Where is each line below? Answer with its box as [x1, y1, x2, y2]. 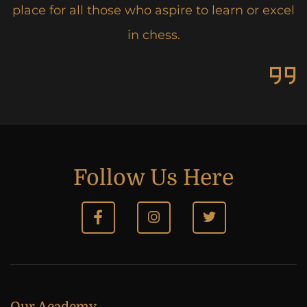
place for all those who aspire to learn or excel [12, 3, 295, 19]
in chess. [127, 27, 180, 43]
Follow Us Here [73, 165, 234, 191]
